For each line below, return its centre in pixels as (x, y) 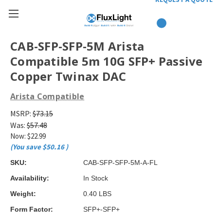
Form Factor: (32, 209)
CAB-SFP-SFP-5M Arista (77, 46)
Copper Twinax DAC (68, 76)
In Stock (96, 178)
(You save (26, 147)
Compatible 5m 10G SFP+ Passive (107, 61)
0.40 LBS (97, 193)
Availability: (30, 178)
